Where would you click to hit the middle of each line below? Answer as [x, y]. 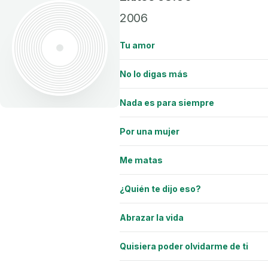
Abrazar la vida [152, 217]
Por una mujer [150, 131]
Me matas [141, 160]
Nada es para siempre [167, 102]
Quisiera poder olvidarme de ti [184, 246]
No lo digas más [154, 74]
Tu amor [137, 45]
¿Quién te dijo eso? [160, 188]
